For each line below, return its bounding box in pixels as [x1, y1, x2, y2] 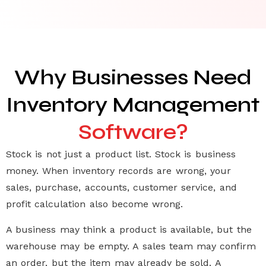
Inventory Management [7, 92, 259, 118]
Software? [78, 119, 188, 145]
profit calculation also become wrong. [6, 198, 183, 210]
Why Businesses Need [14, 65, 252, 91]
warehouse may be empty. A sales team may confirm [6, 240, 256, 252]
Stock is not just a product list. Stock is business [6, 148, 236, 160]
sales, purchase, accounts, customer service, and [6, 182, 237, 194]
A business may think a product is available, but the [6, 223, 252, 235]
